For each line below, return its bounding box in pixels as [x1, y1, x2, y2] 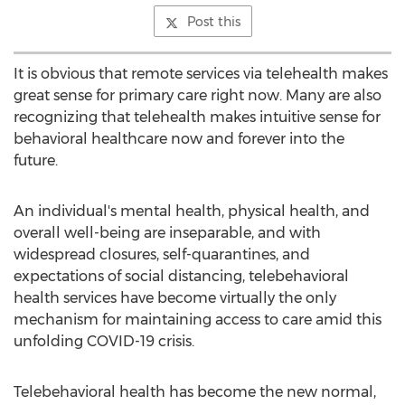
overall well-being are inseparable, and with [14, 224, 321, 241]
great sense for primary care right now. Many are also [14, 87, 381, 104]
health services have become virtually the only [14, 289, 336, 306]
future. [14, 152, 58, 169]
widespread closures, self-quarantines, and [14, 246, 310, 263]
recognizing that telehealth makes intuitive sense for [14, 108, 381, 126]
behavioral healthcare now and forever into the [14, 130, 344, 147]
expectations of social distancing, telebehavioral [14, 268, 349, 285]
